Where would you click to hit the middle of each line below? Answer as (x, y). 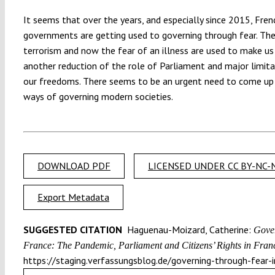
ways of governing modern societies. (98, 96)
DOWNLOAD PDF (74, 165)
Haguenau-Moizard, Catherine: (188, 229)
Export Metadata (73, 197)
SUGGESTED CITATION (74, 229)
